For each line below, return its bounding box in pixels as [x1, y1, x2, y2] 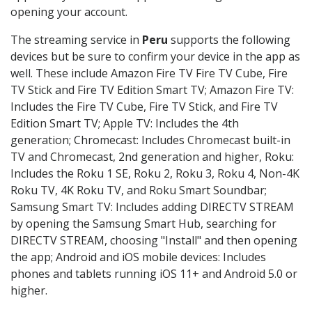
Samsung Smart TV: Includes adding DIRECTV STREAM [10, 199, 294, 215]
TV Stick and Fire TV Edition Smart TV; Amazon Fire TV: [10, 82, 294, 98]
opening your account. [10, 4, 127, 20]
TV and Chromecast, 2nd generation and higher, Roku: [10, 149, 294, 165]
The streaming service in [10, 32, 142, 48]
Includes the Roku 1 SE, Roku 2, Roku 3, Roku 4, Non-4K [10, 166, 299, 182]
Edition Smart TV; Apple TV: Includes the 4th [10, 116, 239, 132]
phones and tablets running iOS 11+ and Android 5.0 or [10, 266, 297, 282]
